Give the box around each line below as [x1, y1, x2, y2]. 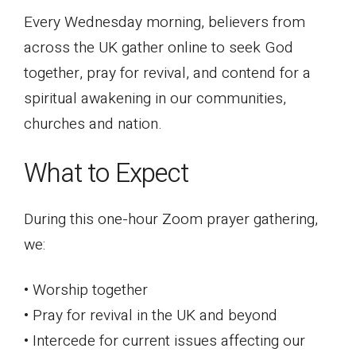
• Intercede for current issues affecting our [24, 329, 305, 352]
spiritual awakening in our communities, [24, 87, 286, 110]
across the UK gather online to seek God [24, 36, 293, 59]
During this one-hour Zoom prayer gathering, [24, 207, 318, 230]
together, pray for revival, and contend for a [24, 61, 311, 84]
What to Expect [24, 153, 188, 193]
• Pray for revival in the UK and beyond [24, 304, 277, 327]
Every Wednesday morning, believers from [24, 10, 305, 33]
